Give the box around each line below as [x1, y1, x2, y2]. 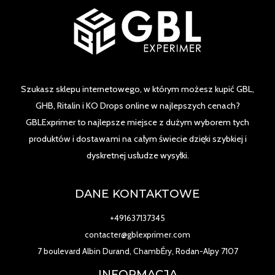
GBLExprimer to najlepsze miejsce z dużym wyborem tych [26, 116, 249, 128]
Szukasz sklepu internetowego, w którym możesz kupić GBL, [21, 83, 254, 95]
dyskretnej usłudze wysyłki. [86, 149, 189, 161]
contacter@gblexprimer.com [85, 230, 190, 240]
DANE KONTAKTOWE [75, 187, 200, 201]
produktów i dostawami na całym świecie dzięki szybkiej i [28, 133, 247, 144]
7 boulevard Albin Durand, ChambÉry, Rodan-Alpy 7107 [37, 246, 238, 257]
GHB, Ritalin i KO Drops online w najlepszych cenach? [35, 99, 240, 111]
